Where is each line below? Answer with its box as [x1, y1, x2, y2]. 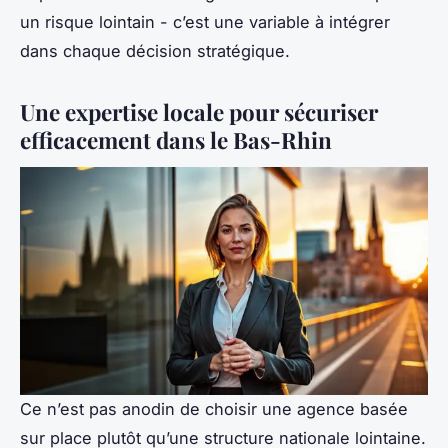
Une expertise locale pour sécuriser [20, 96, 378, 127]
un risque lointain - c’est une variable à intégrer [20, 11, 390, 32]
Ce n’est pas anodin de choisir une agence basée [20, 399, 408, 420]
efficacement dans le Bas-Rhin [20, 124, 332, 155]
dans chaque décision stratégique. [20, 40, 290, 61]
